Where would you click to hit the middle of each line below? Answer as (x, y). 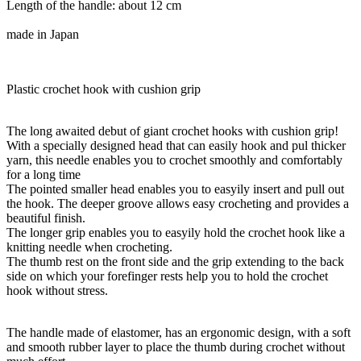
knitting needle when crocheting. (89, 247)
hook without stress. (57, 290)
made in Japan (43, 34)
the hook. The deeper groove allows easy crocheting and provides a (178, 203)
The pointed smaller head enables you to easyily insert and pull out (175, 189)
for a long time (44, 174)
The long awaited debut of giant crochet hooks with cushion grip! (172, 131)
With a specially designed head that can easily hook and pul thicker (176, 145)
